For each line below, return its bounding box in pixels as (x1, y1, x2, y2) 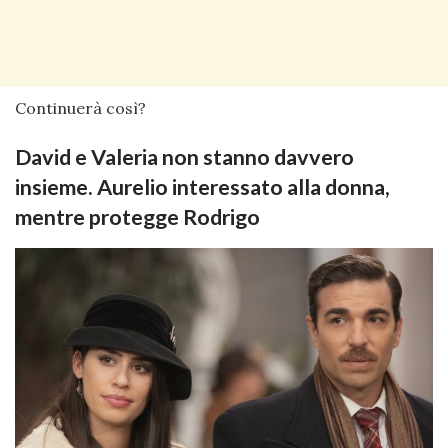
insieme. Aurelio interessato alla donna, (15, 174, 390, 201)
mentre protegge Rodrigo (15, 204, 260, 231)
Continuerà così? (15, 97, 146, 118)
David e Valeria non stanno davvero (15, 144, 354, 171)
